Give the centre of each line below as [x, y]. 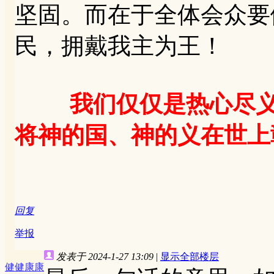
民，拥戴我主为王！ [119, 46]
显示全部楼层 [190, 256]
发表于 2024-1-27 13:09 [105, 256]
